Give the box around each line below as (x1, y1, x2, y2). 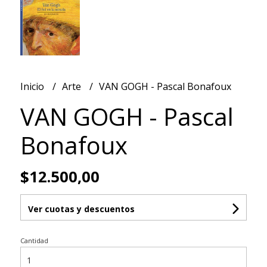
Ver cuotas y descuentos (27, 203, 135, 215)
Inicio (20, 79, 46, 93)
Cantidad (20, 235, 48, 245)
